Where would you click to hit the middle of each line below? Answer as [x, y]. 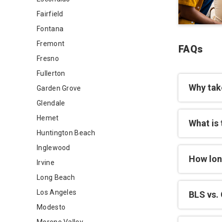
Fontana [50, 29]
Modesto [51, 207]
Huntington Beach [66, 133]
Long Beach [56, 177]
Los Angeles [57, 192]
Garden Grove [59, 88]
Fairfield [50, 14]
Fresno [48, 58]
